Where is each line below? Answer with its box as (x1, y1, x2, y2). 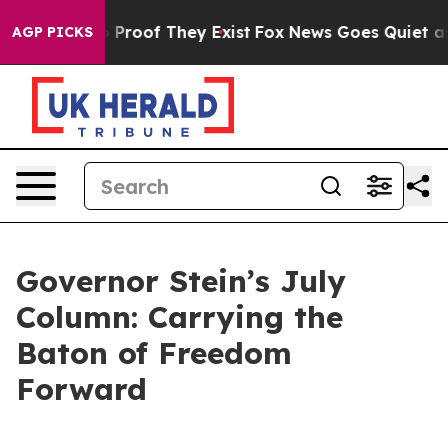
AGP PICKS (12, 23, 93, 41)
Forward (16, 370, 147, 408)
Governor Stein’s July (16, 262, 346, 300)
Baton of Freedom (16, 334, 292, 372)
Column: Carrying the (16, 298, 343, 336)
